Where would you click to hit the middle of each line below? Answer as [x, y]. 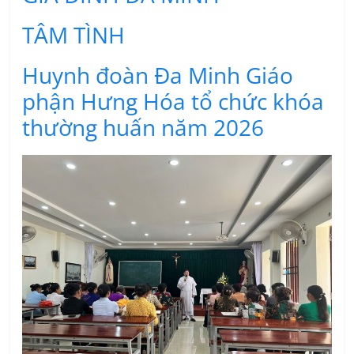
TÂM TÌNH [74, 34]
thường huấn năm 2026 [143, 127]
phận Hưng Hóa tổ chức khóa [173, 101]
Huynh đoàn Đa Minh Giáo [158, 75]
